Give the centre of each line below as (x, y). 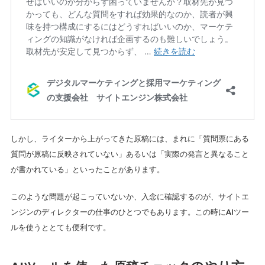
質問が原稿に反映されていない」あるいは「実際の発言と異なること (130, 154)
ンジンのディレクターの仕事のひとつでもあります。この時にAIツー (130, 212)
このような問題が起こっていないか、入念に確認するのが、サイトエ (130, 197)
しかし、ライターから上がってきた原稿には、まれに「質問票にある (130, 139)
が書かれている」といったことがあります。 (87, 169)
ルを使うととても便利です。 (60, 227)
